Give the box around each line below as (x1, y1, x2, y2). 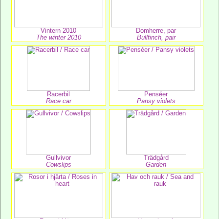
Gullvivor (46, 154, 71, 161)
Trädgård (143, 154, 169, 161)
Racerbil (47, 90, 70, 98)
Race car (45, 97, 71, 105)
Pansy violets (136, 97, 175, 105)
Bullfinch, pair (136, 34, 175, 41)
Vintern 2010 (41, 27, 77, 34)
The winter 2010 (36, 34, 81, 41)
